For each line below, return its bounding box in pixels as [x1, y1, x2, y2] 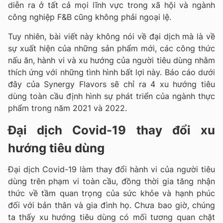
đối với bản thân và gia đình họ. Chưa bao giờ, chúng [8, 200, 215, 211]
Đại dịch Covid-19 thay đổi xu [8, 123, 215, 138]
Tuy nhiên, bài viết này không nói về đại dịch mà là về [8, 31, 215, 42]
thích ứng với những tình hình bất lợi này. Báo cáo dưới [8, 67, 215, 78]
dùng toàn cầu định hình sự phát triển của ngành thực [8, 91, 215, 102]
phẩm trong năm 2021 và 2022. [8, 103, 127, 113]
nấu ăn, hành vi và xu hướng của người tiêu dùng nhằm [8, 55, 215, 66]
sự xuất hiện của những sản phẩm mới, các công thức [8, 43, 215, 54]
